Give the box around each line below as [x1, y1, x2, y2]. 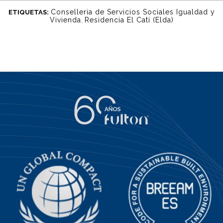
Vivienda [49, 15, 81, 24]
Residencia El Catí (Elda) [84, 15, 174, 24]
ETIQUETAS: [8, 8, 49, 16]
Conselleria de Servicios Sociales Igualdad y [50, 7, 215, 16]
